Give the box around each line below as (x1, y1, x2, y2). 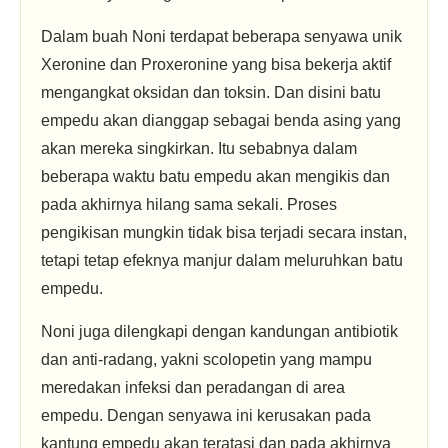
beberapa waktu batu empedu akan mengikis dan (41, 168, 390, 185)
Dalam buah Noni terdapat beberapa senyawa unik (41, 28, 402, 45)
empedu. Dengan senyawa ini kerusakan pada (41, 407, 371, 424)
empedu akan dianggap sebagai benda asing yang (41, 112, 401, 129)
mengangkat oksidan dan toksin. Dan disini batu (41, 84, 381, 101)
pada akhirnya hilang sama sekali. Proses (41, 196, 337, 213)
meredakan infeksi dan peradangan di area (41, 379, 345, 396)
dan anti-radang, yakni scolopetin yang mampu (41, 351, 372, 368)
